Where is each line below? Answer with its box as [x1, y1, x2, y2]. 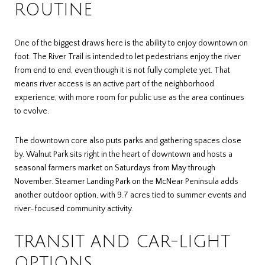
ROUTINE [14, 1, 92, 20]
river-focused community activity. [14, 203, 133, 214]
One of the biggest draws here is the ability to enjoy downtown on [14, 38, 248, 49]
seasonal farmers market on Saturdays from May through [14, 163, 215, 173]
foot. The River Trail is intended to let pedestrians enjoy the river [14, 52, 241, 62]
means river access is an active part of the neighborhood [14, 79, 214, 89]
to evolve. [14, 106, 49, 117]
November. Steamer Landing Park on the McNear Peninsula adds [14, 176, 238, 186]
